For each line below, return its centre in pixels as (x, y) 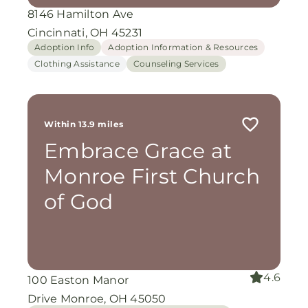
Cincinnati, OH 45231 (85, 33)
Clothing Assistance (77, 64)
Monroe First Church (152, 176)
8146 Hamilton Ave (81, 14)
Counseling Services (176, 64)
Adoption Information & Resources (183, 47)
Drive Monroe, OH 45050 (97, 299)
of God (79, 202)
